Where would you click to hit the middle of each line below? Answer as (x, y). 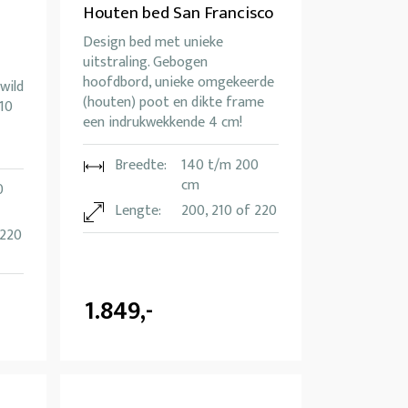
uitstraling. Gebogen (145, 63)
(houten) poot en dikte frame (173, 103)
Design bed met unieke (153, 43)
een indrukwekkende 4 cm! (163, 123)
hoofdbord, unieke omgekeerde (178, 83)
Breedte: (141, 166)
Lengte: (138, 211)
